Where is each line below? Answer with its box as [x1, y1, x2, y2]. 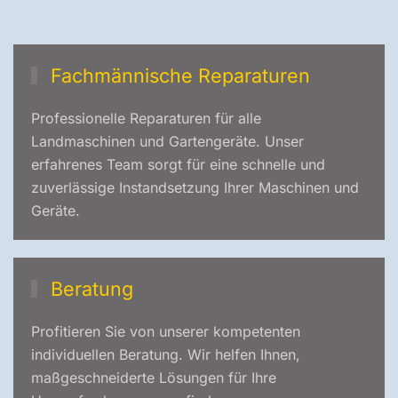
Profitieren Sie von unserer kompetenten [31, 322, 300, 340]
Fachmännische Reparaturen [45, 64, 311, 87]
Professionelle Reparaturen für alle [31, 109, 261, 127]
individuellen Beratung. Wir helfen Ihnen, [31, 346, 300, 363]
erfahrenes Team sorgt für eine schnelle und [31, 155, 325, 173]
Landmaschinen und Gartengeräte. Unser [31, 132, 304, 150]
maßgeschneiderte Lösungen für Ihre [31, 369, 276, 386]
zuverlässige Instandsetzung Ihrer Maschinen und [31, 179, 359, 196]
